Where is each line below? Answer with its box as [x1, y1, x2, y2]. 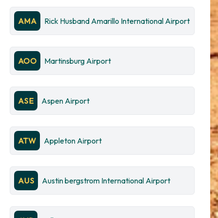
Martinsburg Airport [44, 56, 111, 66]
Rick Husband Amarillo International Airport [44, 16, 190, 26]
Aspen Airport [41, 96, 90, 106]
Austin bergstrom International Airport [42, 176, 171, 185]
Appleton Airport [44, 136, 102, 145]
